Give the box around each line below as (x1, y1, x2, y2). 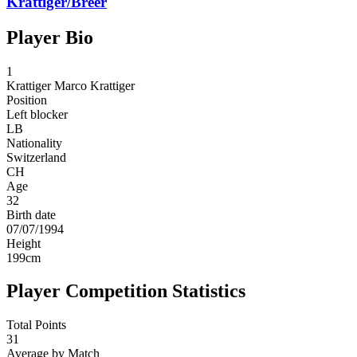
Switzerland (6, 150, 66, 164)
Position (6, 92, 47, 107)
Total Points (6, 318, 66, 332)
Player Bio (6, 26, 93, 48)
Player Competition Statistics (6, 280, 245, 302)
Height (6, 236, 41, 250)
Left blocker (6, 107, 68, 121)
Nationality (6, 135, 62, 150)
